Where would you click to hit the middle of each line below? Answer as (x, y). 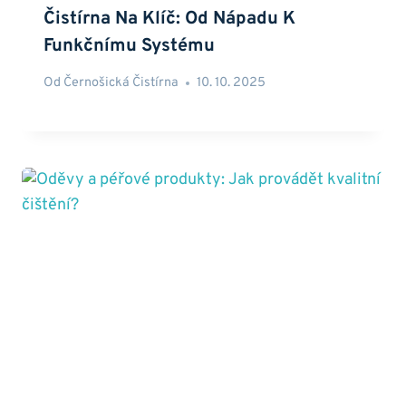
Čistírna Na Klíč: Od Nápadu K (169, 19)
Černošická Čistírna (121, 83)
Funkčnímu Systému (129, 46)
